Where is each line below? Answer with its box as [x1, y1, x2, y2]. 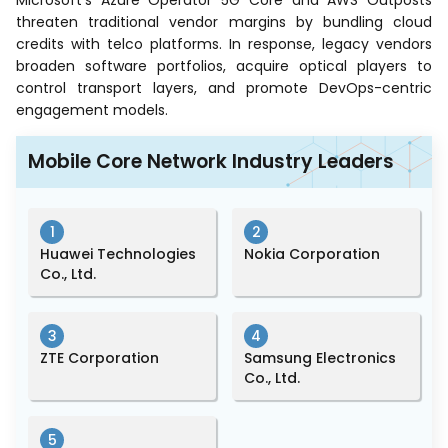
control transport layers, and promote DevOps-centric [16, 78, 432, 99]
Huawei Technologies [40, 244, 196, 265]
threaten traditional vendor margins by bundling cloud [16, 12, 432, 33]
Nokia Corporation [244, 244, 380, 265]
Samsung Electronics [244, 348, 396, 369]
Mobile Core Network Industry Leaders [28, 148, 394, 176]
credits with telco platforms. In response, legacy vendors [16, 34, 432, 55]
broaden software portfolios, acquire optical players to [16, 56, 432, 77]
